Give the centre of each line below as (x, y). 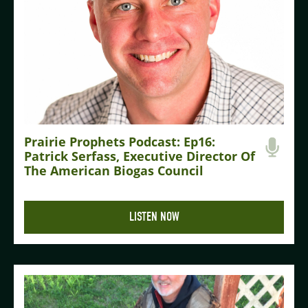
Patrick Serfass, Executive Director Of (140, 156)
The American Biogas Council (114, 171)
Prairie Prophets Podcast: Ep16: (120, 142)
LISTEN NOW (154, 217)
